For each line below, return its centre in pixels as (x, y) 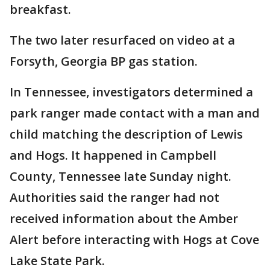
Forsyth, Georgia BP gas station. (104, 61)
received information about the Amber (124, 218)
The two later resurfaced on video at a (122, 40)
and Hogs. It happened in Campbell (113, 155)
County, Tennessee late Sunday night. (121, 176)
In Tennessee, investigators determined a (131, 92)
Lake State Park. (57, 261)
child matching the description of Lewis (126, 134)
